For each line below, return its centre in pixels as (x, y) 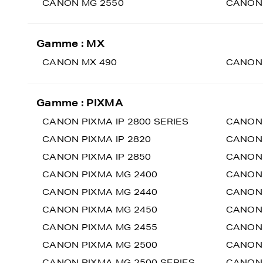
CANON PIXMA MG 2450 (100, 210)
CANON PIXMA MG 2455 (100, 227)
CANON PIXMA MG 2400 (100, 174)
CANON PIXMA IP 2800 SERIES (115, 122)
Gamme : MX (70, 43)
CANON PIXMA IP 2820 (97, 139)
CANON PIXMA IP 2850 (97, 157)
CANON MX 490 (80, 62)
